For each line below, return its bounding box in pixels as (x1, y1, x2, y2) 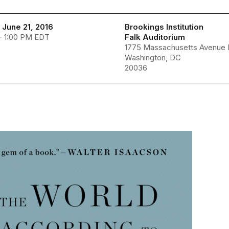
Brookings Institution (124, 22, 203, 32)
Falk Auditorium (124, 32, 185, 42)
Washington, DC (124, 53, 181, 62)
